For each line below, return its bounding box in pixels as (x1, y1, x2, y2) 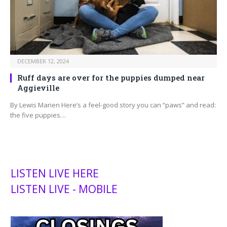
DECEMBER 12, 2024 (17, 57, 69, 65)
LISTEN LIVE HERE (11, 166, 99, 181)
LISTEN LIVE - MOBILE (11, 182, 118, 197)
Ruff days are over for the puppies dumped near (17, 72, 205, 83)
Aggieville (17, 83, 59, 93)
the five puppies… (10, 110, 66, 120)
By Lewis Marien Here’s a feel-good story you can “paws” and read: (10, 100, 216, 110)
